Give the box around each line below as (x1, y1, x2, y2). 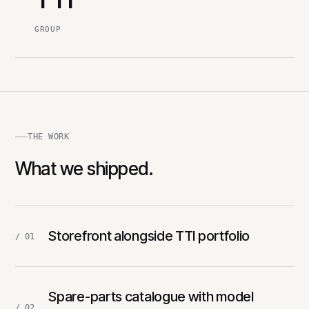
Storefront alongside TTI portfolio (48, 228, 250, 245)
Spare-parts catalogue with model (48, 288, 254, 306)
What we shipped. (15, 158, 154, 180)
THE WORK (28, 132, 70, 142)
